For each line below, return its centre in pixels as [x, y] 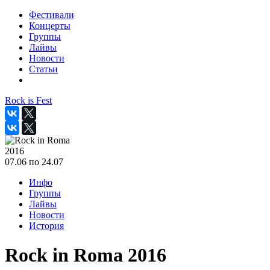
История [46, 226]
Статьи [43, 69]
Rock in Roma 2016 [86, 255]
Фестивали [52, 15]
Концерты [50, 26]
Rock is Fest [28, 100]
